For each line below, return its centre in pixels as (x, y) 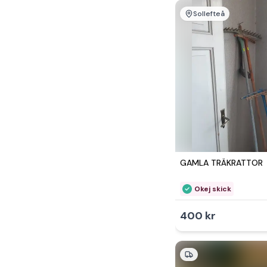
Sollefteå (209, 14)
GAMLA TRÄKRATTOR (222, 163)
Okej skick (213, 189)
